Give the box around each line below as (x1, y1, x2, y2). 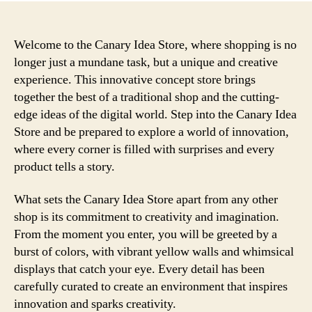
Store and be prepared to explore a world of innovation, (14, 123, 289, 140)
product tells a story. (14, 158, 115, 175)
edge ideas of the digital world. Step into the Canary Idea (14, 106, 297, 123)
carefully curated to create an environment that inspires (14, 279, 288, 295)
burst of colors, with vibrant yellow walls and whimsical (14, 244, 294, 260)
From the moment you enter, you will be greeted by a (14, 226, 277, 242)
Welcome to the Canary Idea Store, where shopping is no (14, 36, 297, 53)
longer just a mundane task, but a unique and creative (14, 54, 278, 70)
